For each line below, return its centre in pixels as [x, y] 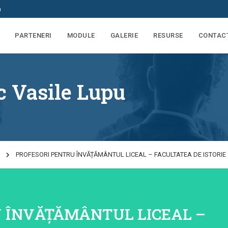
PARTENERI [33, 35]
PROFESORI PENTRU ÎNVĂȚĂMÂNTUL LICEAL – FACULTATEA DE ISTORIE [121, 154]
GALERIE [124, 35]
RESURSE [168, 35]
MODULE [81, 35]
